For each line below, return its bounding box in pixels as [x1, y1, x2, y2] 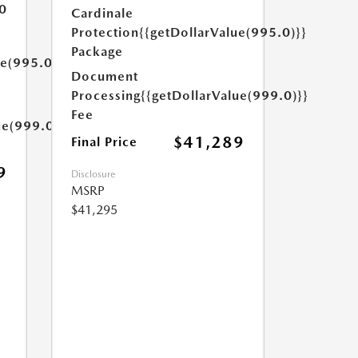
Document [70, 69, 138, 84]
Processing [70, 88, 141, 103]
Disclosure [70, 169, 115, 180]
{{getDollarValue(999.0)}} [140, 88, 308, 103]
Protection [70, 25, 139, 40]
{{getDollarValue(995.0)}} [138, 25, 307, 40]
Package [70, 44, 123, 59]
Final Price [70, 134, 137, 149]
